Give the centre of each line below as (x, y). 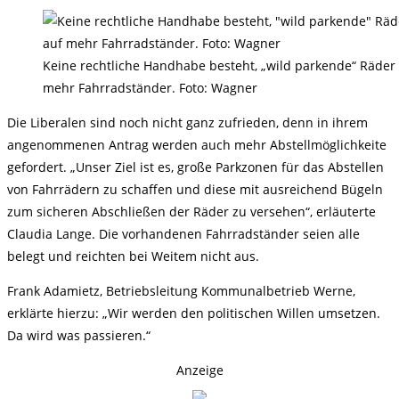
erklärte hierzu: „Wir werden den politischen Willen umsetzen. (194, 313)
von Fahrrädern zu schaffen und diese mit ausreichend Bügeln (195, 189)
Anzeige (199, 370)
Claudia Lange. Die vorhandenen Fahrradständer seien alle (183, 234)
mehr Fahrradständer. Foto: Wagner (150, 88)
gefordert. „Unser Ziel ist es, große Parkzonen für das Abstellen (195, 167)
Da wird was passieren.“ (79, 335)
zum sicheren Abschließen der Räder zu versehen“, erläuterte (191, 212)
